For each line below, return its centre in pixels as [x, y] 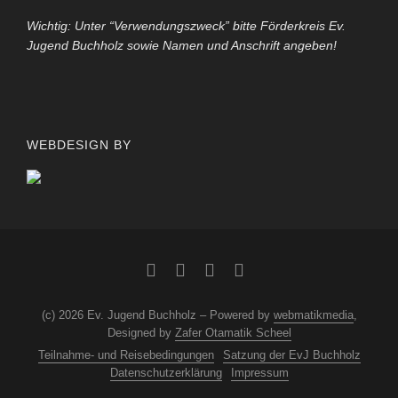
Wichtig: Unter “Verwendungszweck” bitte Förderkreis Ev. [186, 26]
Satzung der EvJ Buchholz [291, 355]
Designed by [141, 333]
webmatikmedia [313, 315]
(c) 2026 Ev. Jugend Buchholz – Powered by [157, 315]
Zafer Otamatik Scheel [233, 333]
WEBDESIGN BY [79, 145]
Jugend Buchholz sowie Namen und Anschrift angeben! [182, 46]
